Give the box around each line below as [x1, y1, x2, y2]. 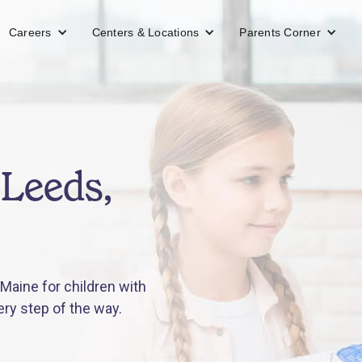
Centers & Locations [91, 25, 200, 39]
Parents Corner [239, 25, 321, 39]
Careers [8, 25, 52, 39]
